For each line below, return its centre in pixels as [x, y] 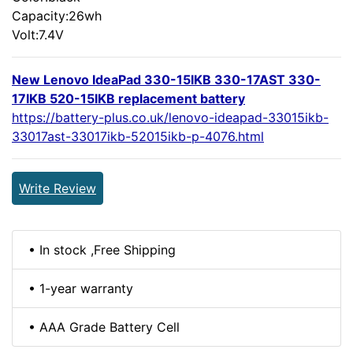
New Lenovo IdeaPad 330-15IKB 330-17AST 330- [166, 79]
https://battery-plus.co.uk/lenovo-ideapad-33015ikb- [170, 117]
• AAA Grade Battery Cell [104, 327]
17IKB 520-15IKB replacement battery [128, 98]
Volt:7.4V [38, 34]
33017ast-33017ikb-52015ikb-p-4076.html [138, 136]
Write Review [58, 188]
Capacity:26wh [57, 15]
